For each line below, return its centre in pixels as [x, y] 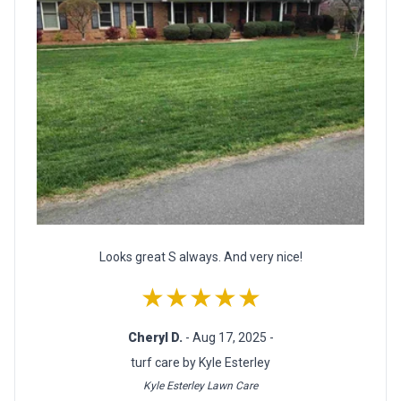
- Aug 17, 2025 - [229, 337]
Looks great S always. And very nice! [200, 256]
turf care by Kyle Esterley [200, 362]
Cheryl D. [156, 337]
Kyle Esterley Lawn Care [200, 385]
